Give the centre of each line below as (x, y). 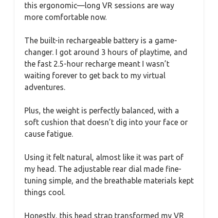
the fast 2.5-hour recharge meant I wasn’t (97, 64)
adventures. (45, 87)
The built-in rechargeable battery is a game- (101, 40)
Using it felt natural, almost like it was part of (104, 157)
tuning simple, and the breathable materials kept (109, 181)
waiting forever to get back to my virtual (95, 75)
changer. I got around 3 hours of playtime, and (106, 52)
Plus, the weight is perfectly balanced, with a (102, 110)
